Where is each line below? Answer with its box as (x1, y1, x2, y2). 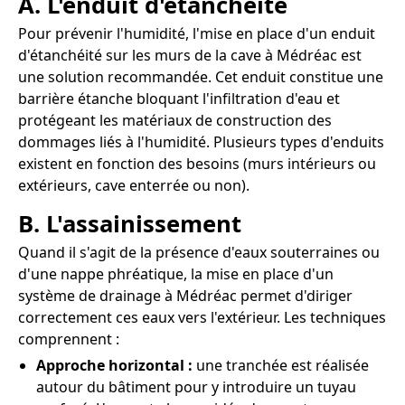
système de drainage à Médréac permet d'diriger (18, 286, 353, 306)
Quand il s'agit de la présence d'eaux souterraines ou (18, 242, 380, 263)
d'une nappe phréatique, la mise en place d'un (18, 264, 334, 285)
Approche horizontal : (36, 355, 193, 376)
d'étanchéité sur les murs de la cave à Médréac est (18, 44, 362, 65)
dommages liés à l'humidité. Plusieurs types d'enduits (18, 131, 384, 152)
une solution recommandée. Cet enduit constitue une (18, 66, 383, 87)
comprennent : (18, 329, 119, 350)
